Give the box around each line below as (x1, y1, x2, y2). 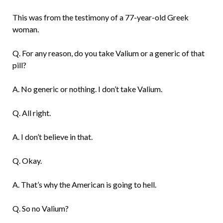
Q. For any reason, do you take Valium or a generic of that (12, 48, 205, 58)
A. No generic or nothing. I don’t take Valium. (12, 84, 162, 94)
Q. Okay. (12, 156, 42, 166)
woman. (12, 24, 39, 34)
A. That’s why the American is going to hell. (12, 180, 156, 190)
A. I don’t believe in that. (12, 132, 93, 142)
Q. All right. (12, 108, 51, 118)
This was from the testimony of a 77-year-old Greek (12, 12, 189, 22)
